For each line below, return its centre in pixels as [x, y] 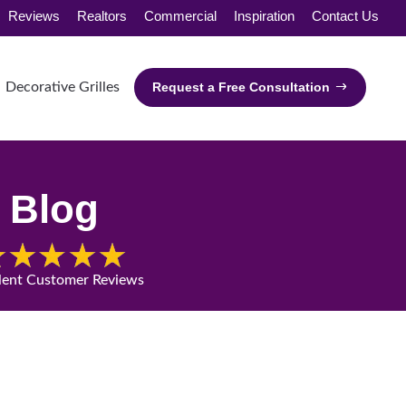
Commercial [180, 15]
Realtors [102, 15]
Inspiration [264, 15]
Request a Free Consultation [241, 87]
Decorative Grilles [63, 87]
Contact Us [345, 15]
